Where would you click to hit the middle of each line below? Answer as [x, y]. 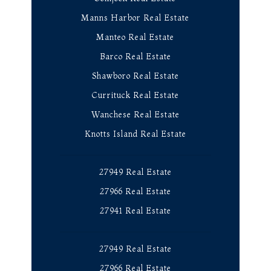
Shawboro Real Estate [135, 75]
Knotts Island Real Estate [135, 133]
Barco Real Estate [135, 56]
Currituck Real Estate [135, 95]
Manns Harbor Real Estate [135, 17]
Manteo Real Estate [135, 37]
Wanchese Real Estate [135, 114]
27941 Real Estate [135, 210]
